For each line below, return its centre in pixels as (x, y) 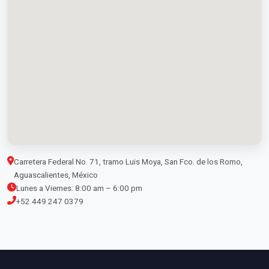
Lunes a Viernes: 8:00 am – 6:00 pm (79, 188)
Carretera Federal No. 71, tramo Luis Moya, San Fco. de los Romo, (128, 161)
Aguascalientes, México (56, 174)
